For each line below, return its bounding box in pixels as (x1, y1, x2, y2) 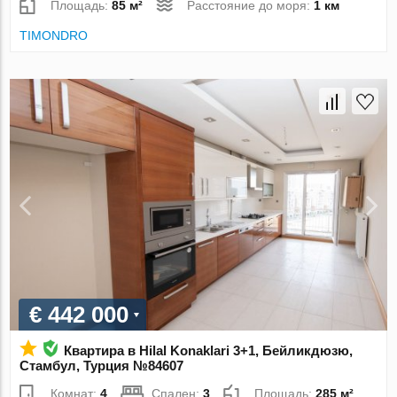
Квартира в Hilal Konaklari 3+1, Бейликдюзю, (64, 342, 354, 358)
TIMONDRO (19, 28, 89, 43)
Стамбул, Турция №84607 (19, 357, 184, 373)
